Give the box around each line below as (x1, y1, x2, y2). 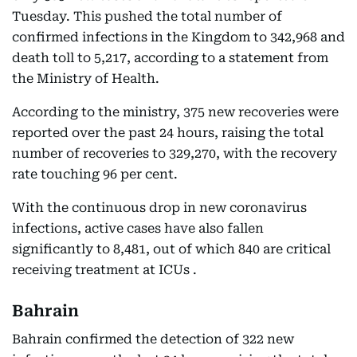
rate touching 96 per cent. (12, 167, 178, 182)
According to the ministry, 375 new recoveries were (12, 104, 339, 120)
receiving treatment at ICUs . (12, 262, 197, 277)
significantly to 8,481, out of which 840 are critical (12, 241, 331, 257)
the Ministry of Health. (12, 71, 159, 86)
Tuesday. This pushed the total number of (12, 9, 282, 24)
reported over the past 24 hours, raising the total (12, 125, 324, 140)
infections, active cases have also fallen (12, 221, 264, 236)
